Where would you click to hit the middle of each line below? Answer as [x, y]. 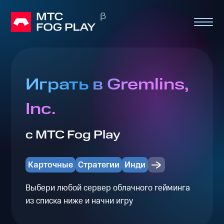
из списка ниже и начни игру [79, 201]
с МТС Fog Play [73, 135]
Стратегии [98, 165]
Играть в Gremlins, [107, 85]
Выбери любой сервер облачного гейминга [107, 188]
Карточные [50, 165]
